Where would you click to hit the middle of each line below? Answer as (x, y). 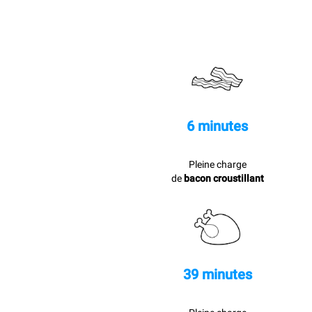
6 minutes (217, 126)
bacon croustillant (224, 178)
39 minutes (217, 274)
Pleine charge (217, 164)
